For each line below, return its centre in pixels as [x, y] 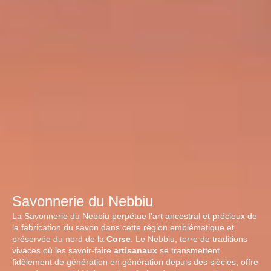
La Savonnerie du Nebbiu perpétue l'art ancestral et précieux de [135, 216]
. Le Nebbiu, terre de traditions [189, 239]
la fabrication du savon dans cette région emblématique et [123, 227]
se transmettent [188, 250]
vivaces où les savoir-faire [63, 250]
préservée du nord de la [59, 239]
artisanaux [135, 250]
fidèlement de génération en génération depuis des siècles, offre [135, 262]
